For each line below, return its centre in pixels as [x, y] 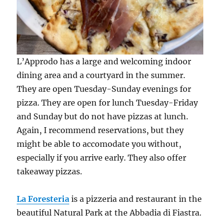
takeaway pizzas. [50, 171]
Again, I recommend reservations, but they [100, 130]
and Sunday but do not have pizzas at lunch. [103, 116]
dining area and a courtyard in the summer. [101, 75]
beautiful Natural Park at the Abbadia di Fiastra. [109, 212]
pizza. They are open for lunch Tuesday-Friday [108, 102]
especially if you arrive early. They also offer [102, 157]
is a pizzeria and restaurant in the [136, 199]
